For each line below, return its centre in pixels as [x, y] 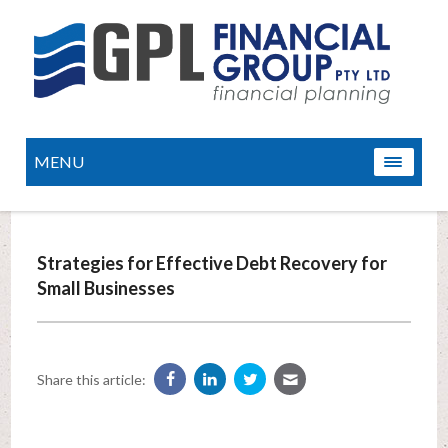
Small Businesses [105, 288]
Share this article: [91, 380]
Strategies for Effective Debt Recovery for [211, 263]
